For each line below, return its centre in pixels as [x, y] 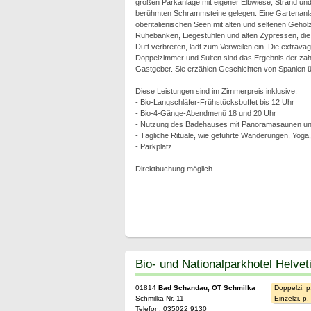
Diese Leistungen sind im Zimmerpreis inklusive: [216, 91]
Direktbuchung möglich [174, 169]
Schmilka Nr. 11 [159, 298]
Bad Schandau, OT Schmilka [207, 288]
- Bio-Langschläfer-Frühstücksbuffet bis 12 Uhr [215, 102]
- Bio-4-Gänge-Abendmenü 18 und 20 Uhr [205, 113]
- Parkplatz [153, 146]
